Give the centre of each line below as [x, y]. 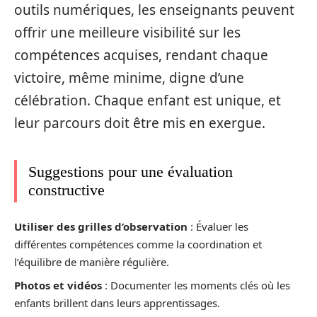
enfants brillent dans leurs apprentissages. [117, 302]
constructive [67, 190]
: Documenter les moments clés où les [196, 285]
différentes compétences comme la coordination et [138, 244]
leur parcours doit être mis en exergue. [140, 123]
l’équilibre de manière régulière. [92, 262]
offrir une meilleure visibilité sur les [127, 32]
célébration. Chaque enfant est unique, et [148, 100]
